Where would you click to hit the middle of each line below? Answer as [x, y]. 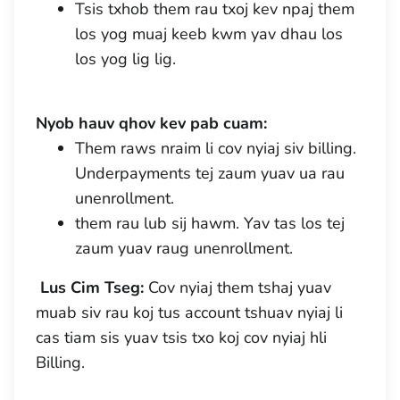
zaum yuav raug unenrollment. [184, 248]
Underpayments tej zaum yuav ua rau [210, 173]
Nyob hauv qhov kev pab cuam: [151, 123]
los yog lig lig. [125, 59]
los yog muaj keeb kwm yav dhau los [209, 34]
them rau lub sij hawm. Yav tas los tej [210, 223]
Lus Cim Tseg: [92, 287]
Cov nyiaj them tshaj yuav [240, 287]
